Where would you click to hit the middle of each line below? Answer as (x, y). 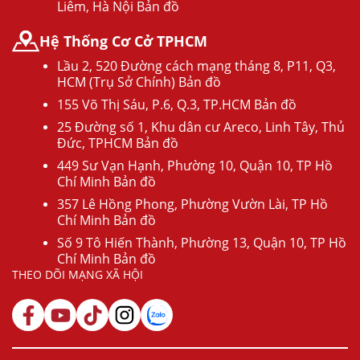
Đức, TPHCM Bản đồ (118, 143)
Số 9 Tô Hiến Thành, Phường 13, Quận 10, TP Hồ (202, 243)
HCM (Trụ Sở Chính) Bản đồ (139, 82)
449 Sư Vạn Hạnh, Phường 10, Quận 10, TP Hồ (195, 166)
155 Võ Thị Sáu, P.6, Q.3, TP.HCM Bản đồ (177, 105)
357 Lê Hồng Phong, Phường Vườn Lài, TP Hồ (192, 205)
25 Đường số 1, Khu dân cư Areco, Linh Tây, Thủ (201, 127)
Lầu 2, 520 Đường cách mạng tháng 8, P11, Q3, (196, 66)
